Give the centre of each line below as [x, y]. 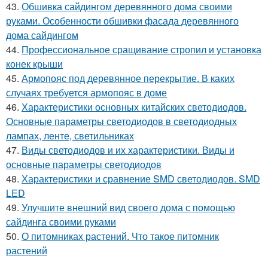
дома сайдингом [42, 35]
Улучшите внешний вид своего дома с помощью [128, 207]
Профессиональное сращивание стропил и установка [141, 49]
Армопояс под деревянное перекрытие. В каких [128, 78]
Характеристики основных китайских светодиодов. [134, 107]
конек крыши [34, 64]
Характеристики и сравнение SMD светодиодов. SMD [141, 179]
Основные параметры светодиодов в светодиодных [121, 121]
